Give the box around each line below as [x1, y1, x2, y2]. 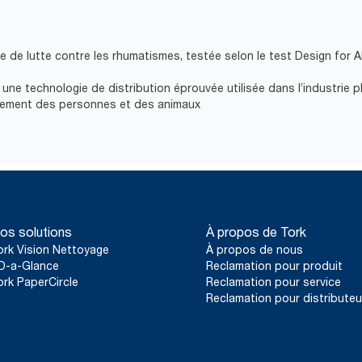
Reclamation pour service [206, 275, 342, 289]
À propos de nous [206, 242, 304, 257]
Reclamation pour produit [206, 259, 343, 273]
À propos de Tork [206, 224, 307, 241]
